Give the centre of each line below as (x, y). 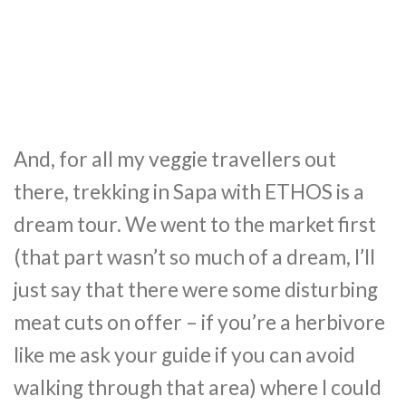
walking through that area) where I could (198, 387)
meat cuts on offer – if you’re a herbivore (199, 322)
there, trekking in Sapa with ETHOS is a (189, 191)
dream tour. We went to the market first (195, 224)
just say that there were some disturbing (196, 289)
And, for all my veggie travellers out (175, 159)
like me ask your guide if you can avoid (184, 354)
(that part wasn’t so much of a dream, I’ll (194, 256)
